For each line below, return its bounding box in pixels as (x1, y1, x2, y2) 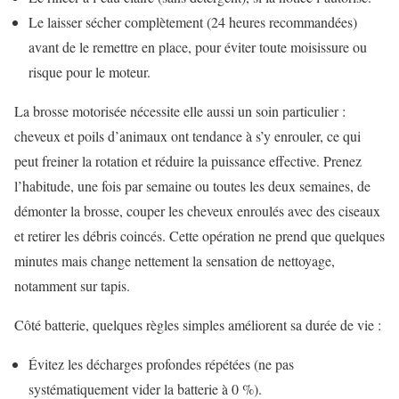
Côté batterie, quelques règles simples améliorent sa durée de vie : (14, 314, 381, 334)
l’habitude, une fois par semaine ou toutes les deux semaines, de (14, 175, 370, 195)
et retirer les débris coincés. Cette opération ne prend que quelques (14, 225, 385, 245)
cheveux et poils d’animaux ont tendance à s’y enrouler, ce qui (14, 126, 361, 145)
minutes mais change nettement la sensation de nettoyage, (14, 250, 335, 270)
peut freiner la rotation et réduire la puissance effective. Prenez (14, 151, 362, 170)
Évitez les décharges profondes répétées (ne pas (28, 354, 294, 373)
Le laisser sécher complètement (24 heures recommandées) (28, 12, 357, 31)
